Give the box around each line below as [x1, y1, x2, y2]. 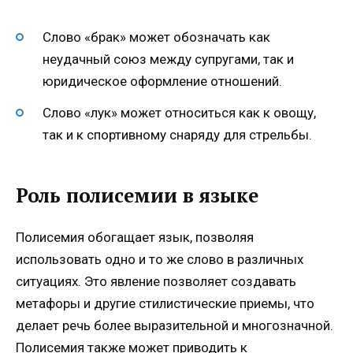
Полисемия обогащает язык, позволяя [16, 229, 254, 246]
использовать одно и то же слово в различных [16, 251, 303, 268]
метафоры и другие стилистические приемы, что [16, 295, 314, 312]
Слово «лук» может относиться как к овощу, [43, 105, 316, 121]
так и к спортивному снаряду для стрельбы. [43, 127, 312, 143]
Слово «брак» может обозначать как [43, 29, 270, 46]
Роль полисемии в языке [16, 182, 258, 208]
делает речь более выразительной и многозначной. [16, 318, 333, 334]
